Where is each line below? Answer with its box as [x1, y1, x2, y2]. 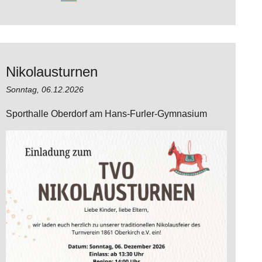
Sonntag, [6, 85, 42, 95]
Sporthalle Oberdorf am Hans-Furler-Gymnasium [6, 109, 207, 119]
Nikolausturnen [6, 64, 98, 80]
